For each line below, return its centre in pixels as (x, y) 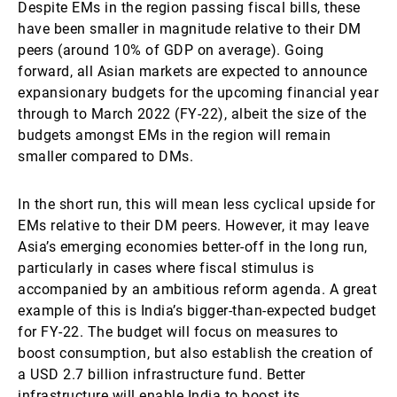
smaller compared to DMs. (105, 156)
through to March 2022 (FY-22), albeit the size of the (192, 114)
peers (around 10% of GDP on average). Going (171, 50)
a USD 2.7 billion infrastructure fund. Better (162, 374)
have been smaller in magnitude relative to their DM (190, 29)
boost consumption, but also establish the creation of (196, 353)
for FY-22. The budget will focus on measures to (178, 332)
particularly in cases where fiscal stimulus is (166, 268)
